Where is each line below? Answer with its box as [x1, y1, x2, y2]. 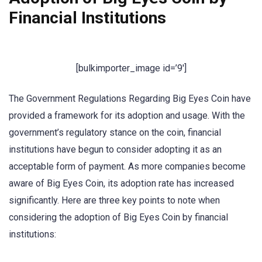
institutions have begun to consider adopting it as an [9, 143, 222, 155]
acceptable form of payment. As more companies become [9, 160, 246, 172]
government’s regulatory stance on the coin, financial [9, 126, 221, 138]
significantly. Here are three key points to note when [9, 194, 220, 206]
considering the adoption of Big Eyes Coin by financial [9, 211, 228, 223]
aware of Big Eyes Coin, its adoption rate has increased [9, 177, 234, 189]
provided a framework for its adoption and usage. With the [9, 109, 245, 121]
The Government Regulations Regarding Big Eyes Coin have [9, 92, 251, 104]
